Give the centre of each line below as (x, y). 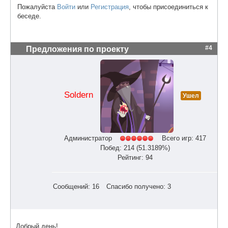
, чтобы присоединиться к (168, 7)
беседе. (29, 16)
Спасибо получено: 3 (139, 187)
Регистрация (110, 7)
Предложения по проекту (77, 49)
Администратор (88, 138)
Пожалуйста (37, 7)
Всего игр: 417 (184, 138)
